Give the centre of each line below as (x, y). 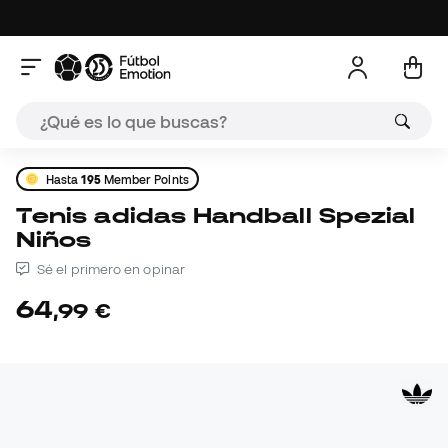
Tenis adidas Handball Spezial (24, 215)
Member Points (144, 179)
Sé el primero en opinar (109, 269)
